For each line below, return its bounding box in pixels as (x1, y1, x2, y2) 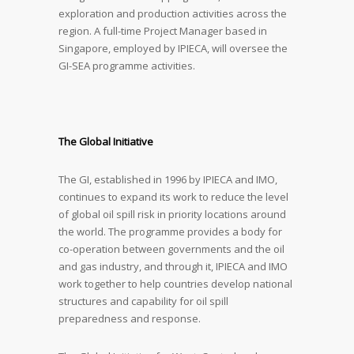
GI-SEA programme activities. (58, 58, 195, 73)
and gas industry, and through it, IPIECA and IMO (58, 259, 288, 273)
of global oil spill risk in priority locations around (58, 207, 286, 221)
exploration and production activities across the (58, 6, 287, 21)
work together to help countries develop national (58, 277, 292, 291)
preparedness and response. (58, 311, 201, 326)
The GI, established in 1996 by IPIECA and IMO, (58, 172, 277, 186)
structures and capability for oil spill (58, 294, 228, 308)
